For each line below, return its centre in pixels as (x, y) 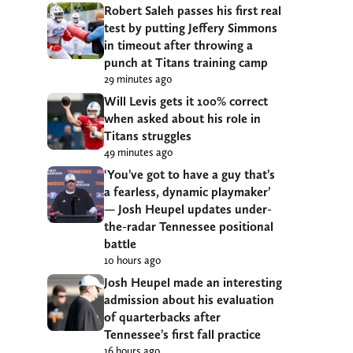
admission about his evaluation (189, 299)
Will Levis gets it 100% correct (186, 101)
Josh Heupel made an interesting (193, 282)
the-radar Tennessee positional (189, 226)
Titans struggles (148, 136)
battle (120, 243)
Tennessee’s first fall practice (182, 334)
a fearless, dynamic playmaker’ (187, 191)
